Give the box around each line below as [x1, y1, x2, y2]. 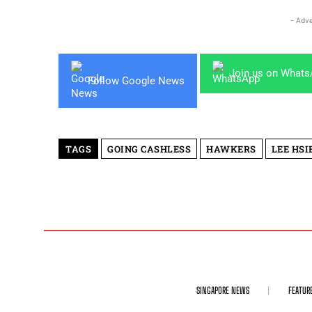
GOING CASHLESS [107, 143, 191, 156]
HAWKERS [206, 143, 256, 156]
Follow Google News [88, 74, 185, 87]
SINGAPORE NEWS [196, 285, 249, 297]
